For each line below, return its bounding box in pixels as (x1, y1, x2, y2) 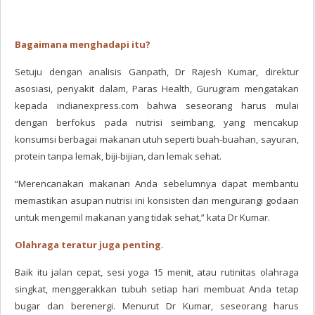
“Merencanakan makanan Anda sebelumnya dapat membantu (15, 177, 299, 190)
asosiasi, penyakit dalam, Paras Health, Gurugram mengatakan (15, 82, 299, 95)
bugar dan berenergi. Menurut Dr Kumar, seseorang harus (15, 300, 299, 312)
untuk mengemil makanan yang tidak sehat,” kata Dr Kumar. (15, 211, 270, 224)
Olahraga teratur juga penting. (15, 238, 164, 251)
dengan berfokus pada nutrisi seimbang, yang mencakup (15, 116, 299, 129)
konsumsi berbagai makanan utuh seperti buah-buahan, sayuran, (15, 133, 299, 146)
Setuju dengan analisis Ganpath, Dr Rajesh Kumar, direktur (15, 65, 299, 78)
